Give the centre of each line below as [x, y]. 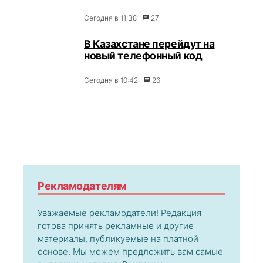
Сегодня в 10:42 [111, 80]
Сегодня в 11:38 [111, 18]
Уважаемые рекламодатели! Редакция [119, 213]
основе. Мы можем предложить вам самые [130, 252]
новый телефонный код [143, 55]
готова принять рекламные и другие [116, 226]
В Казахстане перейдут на [149, 44]
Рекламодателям [82, 186]
